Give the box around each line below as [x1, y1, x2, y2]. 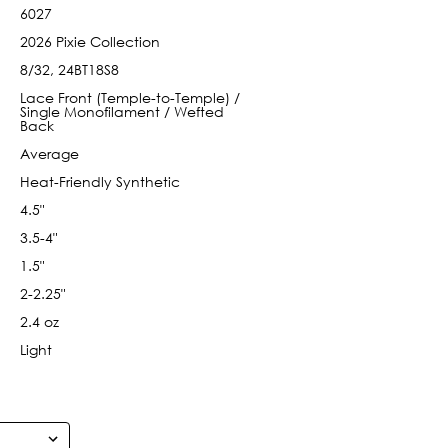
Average [19, 143, 79, 163]
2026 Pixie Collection [19, 31, 160, 51]
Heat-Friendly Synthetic [19, 171, 180, 191]
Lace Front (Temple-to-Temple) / [19, 87, 240, 107]
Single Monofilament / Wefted [19, 101, 224, 121]
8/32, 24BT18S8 [19, 59, 119, 79]
